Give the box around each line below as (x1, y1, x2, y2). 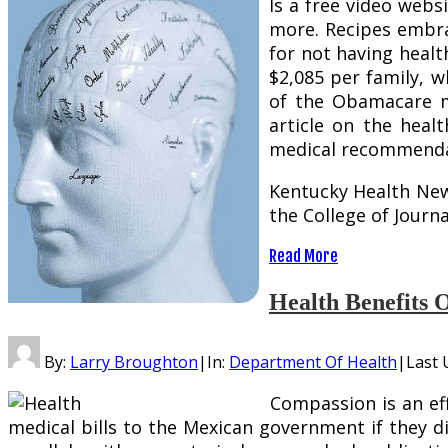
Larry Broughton (70, 351, 198, 374)
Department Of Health (229, 351, 397, 374)
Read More (269, 245, 338, 266)
